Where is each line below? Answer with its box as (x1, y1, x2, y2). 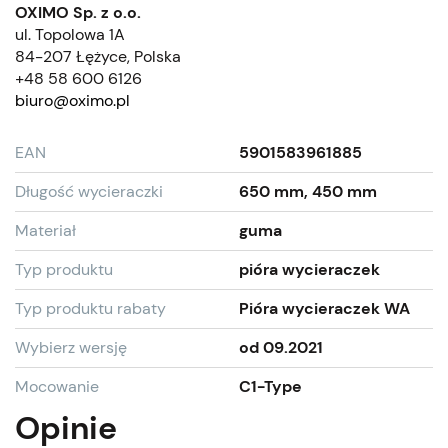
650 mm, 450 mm (239, 180, 377, 202)
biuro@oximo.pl (15, 89, 130, 111)
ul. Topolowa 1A (15, 23, 125, 45)
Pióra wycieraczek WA (239, 297, 410, 319)
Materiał (15, 219, 76, 241)
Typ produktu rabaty (15, 297, 166, 319)
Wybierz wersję (15, 336, 127, 358)
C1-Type (239, 375, 302, 397)
